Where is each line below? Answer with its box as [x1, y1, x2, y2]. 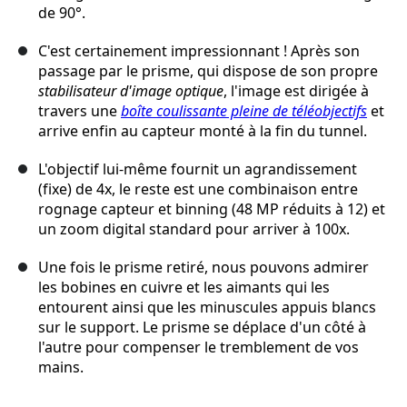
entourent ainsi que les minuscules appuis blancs [38, 297, 376, 318]
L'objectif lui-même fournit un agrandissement [38, 159, 357, 180]
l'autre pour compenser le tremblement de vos [38, 337, 359, 358]
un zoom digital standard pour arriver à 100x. [38, 219, 350, 240]
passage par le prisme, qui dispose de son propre [38, 61, 378, 82]
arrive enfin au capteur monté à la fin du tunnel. [38, 121, 367, 142]
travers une [38, 101, 121, 122]
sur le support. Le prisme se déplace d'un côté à [38, 317, 366, 338]
